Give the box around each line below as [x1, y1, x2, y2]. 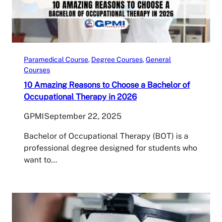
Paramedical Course [24, 55, 88, 63]
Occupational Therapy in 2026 [24, 91, 137, 102]
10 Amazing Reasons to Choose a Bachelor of [24, 79, 190, 90]
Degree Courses [91, 55, 143, 63]
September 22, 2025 [44, 111, 121, 121]
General [146, 55, 171, 63]
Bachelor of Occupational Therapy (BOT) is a [24, 131, 188, 141]
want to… [24, 155, 57, 165]
